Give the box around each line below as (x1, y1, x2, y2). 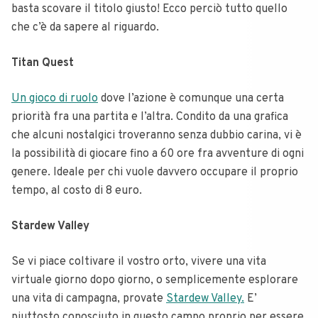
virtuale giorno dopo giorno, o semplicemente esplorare (11, 273, 298, 287)
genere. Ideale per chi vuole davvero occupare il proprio (11, 165, 298, 180)
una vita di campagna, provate (11, 291, 166, 306)
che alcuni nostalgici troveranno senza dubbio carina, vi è (11, 128, 302, 143)
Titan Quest (11, 55, 77, 70)
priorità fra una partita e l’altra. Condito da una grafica (11, 109, 288, 124)
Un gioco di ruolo (11, 91, 98, 106)
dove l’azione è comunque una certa (98, 91, 284, 106)
